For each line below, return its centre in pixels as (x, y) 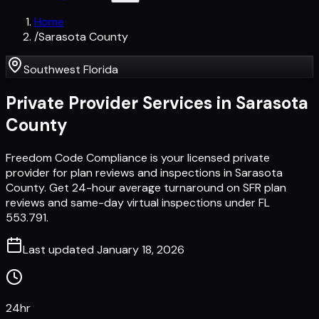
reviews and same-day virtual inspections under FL (138, 202)
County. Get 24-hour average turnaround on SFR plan (146, 187)
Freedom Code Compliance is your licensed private (138, 157)
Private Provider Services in (121, 103)
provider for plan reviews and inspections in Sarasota (144, 172)
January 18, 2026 (141, 249)
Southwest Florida (71, 69)
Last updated (60, 249)
